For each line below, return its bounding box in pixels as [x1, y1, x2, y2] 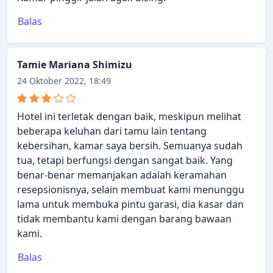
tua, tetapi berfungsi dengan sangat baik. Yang [17, 154, 233, 168]
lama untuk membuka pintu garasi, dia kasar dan [17, 197, 244, 211]
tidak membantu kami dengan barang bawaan [17, 212, 232, 226]
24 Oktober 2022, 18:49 [17, 75, 111, 87]
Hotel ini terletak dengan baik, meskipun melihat [17, 110, 241, 124]
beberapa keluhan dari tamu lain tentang [17, 124, 207, 138]
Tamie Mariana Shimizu [17, 58, 132, 72]
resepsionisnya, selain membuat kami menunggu [17, 183, 244, 197]
